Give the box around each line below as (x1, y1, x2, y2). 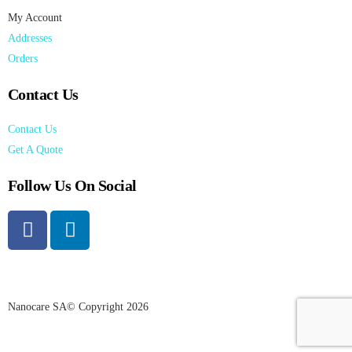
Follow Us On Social (8, 176, 137, 194)
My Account (8, 11, 62, 24)
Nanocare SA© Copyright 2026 (8, 300, 148, 313)
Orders (8, 52, 38, 64)
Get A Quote (8, 143, 63, 156)
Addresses (8, 31, 52, 44)
